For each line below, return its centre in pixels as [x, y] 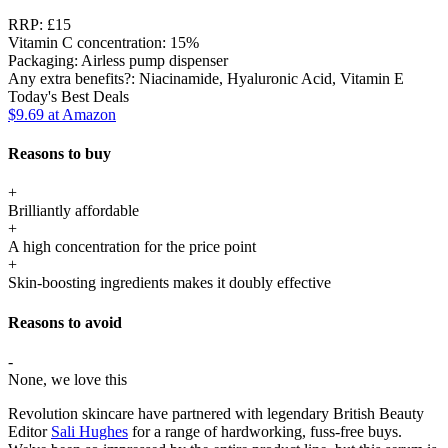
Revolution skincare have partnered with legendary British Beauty [216, 414]
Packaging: [44, 60]
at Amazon [80, 114]
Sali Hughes [89, 432]
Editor [29, 432]
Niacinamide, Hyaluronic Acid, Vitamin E [271, 78]
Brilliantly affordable [73, 211]
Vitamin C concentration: [89, 42]
